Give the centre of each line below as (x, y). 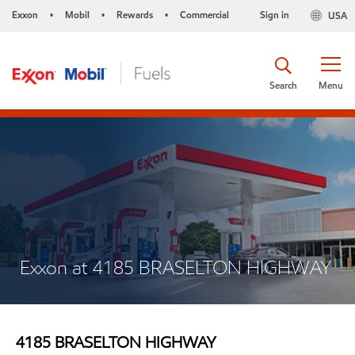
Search (283, 85)
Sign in (274, 15)
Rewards (135, 15)
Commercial (204, 15)
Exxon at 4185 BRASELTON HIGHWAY (176, 267)
